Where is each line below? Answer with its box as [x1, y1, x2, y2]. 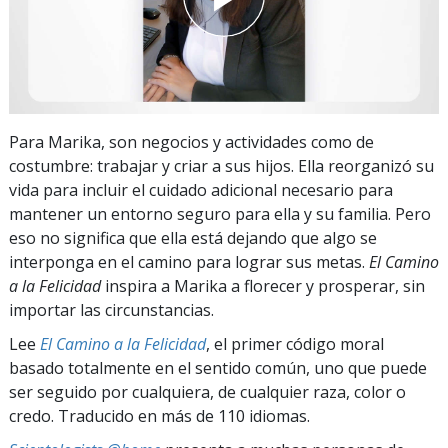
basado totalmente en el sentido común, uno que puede [9, 356, 427, 379]
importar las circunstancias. [9, 298, 214, 321]
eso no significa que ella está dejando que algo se [9, 226, 377, 249]
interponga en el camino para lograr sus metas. [9, 250, 369, 273]
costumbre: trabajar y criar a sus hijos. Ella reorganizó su [9, 154, 434, 177]
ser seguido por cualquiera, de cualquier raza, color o [9, 380, 406, 403]
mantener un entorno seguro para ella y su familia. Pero [9, 202, 431, 225]
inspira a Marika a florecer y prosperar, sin [101, 274, 425, 297]
